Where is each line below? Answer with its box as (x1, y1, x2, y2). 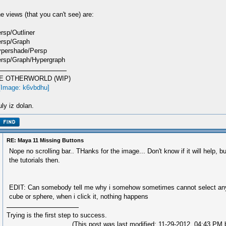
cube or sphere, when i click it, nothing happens (9, 193, 148, 200)
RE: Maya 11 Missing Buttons (7, 137, 84, 143)
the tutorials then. (9, 156, 60, 164)
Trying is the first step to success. (7, 211, 107, 219)
